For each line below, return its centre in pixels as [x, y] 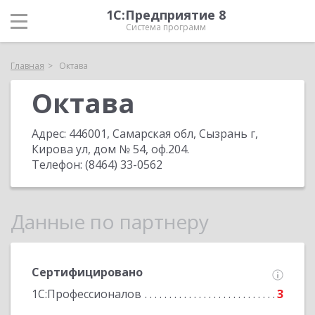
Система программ [166, 27]
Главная [27, 66]
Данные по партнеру [110, 221]
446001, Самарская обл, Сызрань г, [163, 134]
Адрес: [50, 134]
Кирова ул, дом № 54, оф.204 [109, 149]
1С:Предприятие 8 [166, 15]
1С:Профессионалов [86, 294]
